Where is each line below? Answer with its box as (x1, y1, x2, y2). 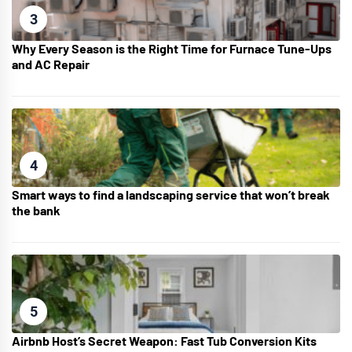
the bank (12, 203, 60, 218)
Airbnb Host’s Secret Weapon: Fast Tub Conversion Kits (12, 333, 317, 349)
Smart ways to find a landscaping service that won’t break (12, 187, 330, 203)
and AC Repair (12, 57, 90, 72)
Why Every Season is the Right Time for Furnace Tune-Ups (12, 41, 332, 57)
